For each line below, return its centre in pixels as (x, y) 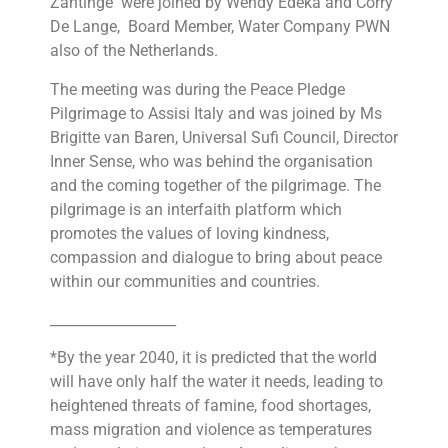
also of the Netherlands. (134, 51)
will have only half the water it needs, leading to (216, 382)
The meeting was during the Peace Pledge (197, 89)
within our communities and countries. (185, 281)
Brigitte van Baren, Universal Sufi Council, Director (224, 137)
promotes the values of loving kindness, (189, 233)
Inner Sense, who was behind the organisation (211, 161)
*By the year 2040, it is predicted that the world (213, 358)
